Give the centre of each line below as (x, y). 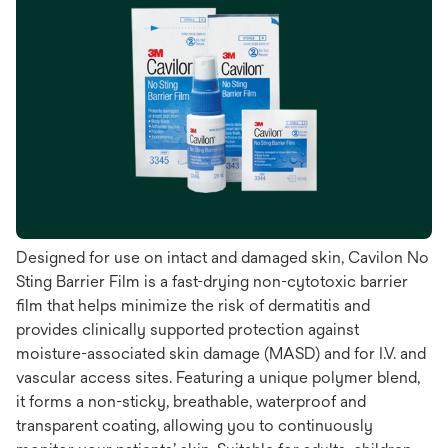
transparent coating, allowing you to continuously (194, 426)
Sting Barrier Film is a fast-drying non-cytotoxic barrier (212, 282)
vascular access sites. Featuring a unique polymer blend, (218, 378)
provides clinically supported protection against (187, 330)
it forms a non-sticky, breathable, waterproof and (191, 402)
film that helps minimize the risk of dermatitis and (193, 306)
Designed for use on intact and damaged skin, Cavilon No (222, 258)
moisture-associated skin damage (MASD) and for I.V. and (221, 354)
